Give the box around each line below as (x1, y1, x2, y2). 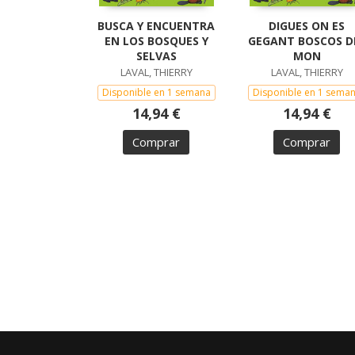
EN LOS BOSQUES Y (104, 33, 208, 49)
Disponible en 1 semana (101, 86, 211, 100)
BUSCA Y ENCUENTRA (97, 18, 215, 34)
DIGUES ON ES (269, 18, 345, 34)
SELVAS (136, 48, 177, 64)
